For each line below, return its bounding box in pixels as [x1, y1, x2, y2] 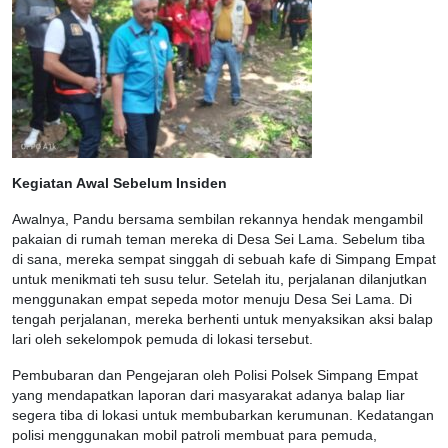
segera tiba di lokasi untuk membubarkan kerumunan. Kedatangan [12, 408, 434, 424]
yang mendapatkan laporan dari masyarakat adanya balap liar [12, 388, 405, 404]
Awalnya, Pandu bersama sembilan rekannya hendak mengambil [12, 212, 423, 228]
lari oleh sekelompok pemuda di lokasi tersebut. [12, 332, 313, 348]
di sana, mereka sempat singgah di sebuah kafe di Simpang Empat [12, 252, 436, 268]
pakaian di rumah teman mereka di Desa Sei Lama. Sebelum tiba [12, 232, 425, 248]
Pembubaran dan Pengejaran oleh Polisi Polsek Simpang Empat [12, 368, 418, 384]
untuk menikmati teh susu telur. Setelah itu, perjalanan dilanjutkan [12, 272, 427, 288]
